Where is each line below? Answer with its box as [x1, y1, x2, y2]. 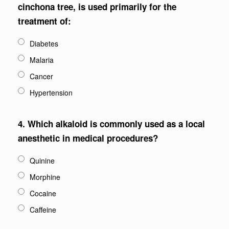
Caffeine [30, 204, 56, 215]
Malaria [30, 55, 54, 65]
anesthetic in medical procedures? [18, 132, 158, 144]
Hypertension [30, 87, 73, 98]
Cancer [30, 71, 53, 81]
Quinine [30, 155, 55, 166]
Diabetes [30, 38, 58, 49]
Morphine [30, 172, 60, 182]
